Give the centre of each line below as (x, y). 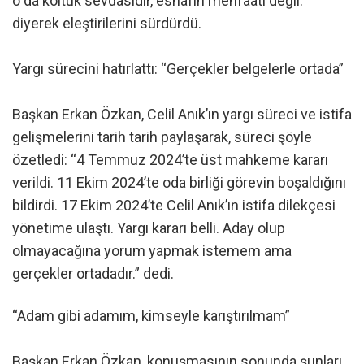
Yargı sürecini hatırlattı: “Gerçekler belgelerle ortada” (178, 69)
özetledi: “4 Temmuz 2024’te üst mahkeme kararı (170, 160)
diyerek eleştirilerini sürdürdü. (107, 24)
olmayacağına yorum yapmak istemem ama (152, 251)
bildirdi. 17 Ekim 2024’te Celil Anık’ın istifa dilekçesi (174, 206)
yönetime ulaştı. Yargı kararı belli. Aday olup (149, 228)
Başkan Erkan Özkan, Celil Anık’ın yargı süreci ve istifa (182, 115)
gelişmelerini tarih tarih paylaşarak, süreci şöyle (162, 137)
